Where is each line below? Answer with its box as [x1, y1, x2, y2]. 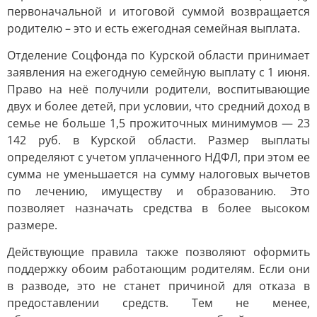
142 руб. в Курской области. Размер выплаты [7, 132, 310, 148]
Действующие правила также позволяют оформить [7, 244, 310, 260]
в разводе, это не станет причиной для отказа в [7, 278, 310, 294]
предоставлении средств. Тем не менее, [7, 295, 310, 311]
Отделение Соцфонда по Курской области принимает [7, 47, 310, 63]
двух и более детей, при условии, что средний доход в [7, 98, 310, 114]
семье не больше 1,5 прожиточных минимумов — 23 [7, 115, 310, 131]
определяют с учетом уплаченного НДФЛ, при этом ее [7, 149, 310, 165]
